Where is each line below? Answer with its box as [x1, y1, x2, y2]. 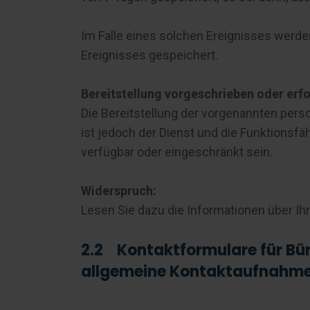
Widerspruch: [81, 183, 156, 198]
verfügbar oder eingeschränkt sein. [81, 145, 273, 159]
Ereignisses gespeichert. [81, 48, 218, 62]
